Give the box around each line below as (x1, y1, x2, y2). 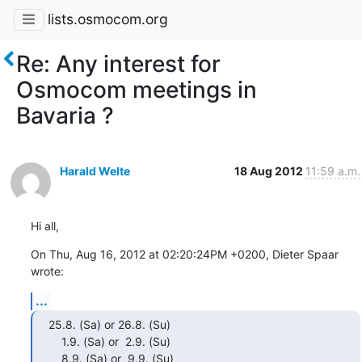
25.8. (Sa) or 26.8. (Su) (48, 317, 170, 331)
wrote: (30, 263, 64, 278)
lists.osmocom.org (47, 11, 168, 28)
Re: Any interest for (16, 49, 221, 78)
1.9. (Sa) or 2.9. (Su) (48, 334, 61, 348)
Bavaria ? (16, 101, 114, 129)
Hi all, (30, 218, 59, 233)
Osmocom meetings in (16, 75, 257, 103)
